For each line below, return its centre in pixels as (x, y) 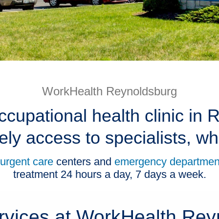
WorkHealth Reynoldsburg (109, 91)
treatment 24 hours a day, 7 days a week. (109, 174)
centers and (84, 162)
